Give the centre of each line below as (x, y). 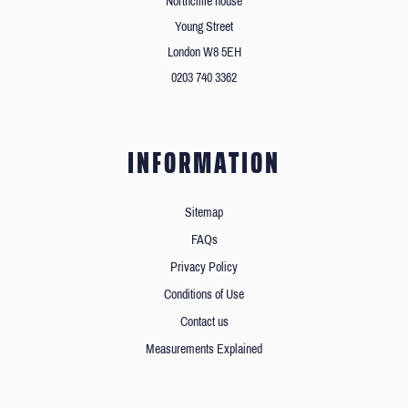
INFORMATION (204, 163)
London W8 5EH (204, 53)
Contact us (204, 322)
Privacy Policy (204, 268)
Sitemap (204, 213)
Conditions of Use (204, 295)
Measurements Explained (204, 350)
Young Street (204, 27)
